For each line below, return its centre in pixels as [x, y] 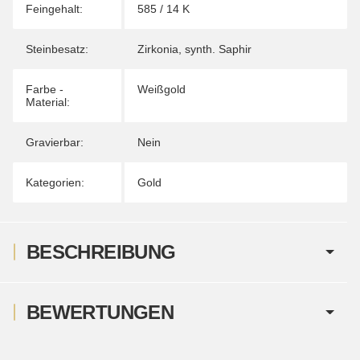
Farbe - [45, 89]
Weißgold [162, 89]
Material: [48, 102]
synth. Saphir [218, 49]
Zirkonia [158, 49]
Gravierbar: [55, 142]
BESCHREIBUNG [101, 252]
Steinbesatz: [57, 49]
